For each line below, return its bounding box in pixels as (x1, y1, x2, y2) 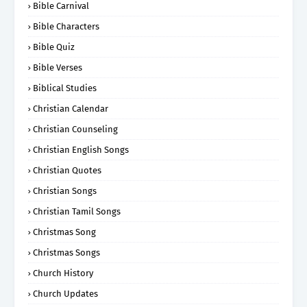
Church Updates (33, 288, 98, 299)
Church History (33, 267, 93, 278)
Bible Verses (33, 62, 82, 73)
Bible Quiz (33, 41, 75, 52)
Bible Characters (33, 21, 99, 32)
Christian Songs (33, 185, 97, 196)
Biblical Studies (33, 82, 97, 93)
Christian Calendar (33, 103, 108, 114)
